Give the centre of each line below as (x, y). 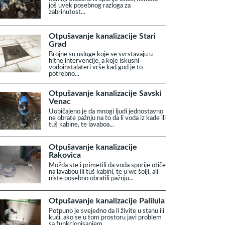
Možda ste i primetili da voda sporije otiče (107, 165)
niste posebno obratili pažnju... (91, 178)
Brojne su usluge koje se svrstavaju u (101, 54)
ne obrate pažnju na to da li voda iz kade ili (107, 118)
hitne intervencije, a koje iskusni (94, 61)
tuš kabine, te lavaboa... (81, 125)
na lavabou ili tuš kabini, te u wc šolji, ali (103, 172)
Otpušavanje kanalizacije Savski (105, 93)
